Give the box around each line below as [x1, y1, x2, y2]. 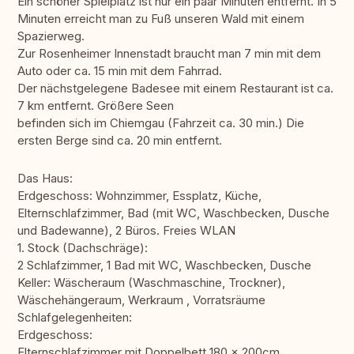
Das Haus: [17, 171, 73, 186]
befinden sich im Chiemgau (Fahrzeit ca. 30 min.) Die [17, 115, 304, 131]
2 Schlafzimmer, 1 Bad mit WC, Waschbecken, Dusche [17, 258, 311, 273]
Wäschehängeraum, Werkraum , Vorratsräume [17, 292, 265, 308]
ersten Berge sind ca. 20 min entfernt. [17, 133, 222, 149]
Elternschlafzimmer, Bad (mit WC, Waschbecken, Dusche [17, 205, 330, 221]
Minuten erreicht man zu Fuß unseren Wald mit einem [17, 11, 304, 27]
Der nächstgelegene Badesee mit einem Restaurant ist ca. [17, 81, 333, 96]
